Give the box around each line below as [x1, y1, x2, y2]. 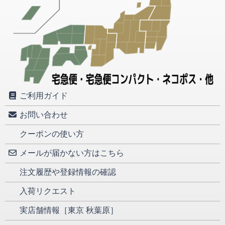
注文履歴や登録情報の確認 [18, 167, 116, 177]
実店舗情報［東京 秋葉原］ [18, 205, 118, 215]
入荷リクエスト [18, 186, 76, 196]
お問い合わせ [18, 110, 68, 120]
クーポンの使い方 [18, 129, 84, 139]
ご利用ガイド [18, 91, 68, 101]
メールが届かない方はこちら [18, 148, 124, 158]
